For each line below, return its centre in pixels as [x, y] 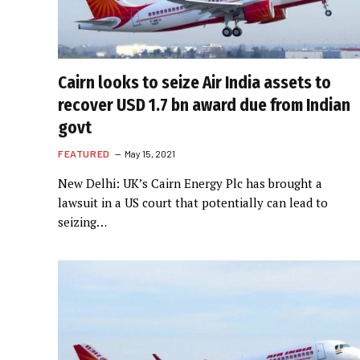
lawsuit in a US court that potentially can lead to [193, 202]
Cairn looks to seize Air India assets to [194, 83]
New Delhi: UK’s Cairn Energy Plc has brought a [190, 183]
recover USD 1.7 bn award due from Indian [204, 105]
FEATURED [84, 153]
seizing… [82, 222]
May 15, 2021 [149, 153]
